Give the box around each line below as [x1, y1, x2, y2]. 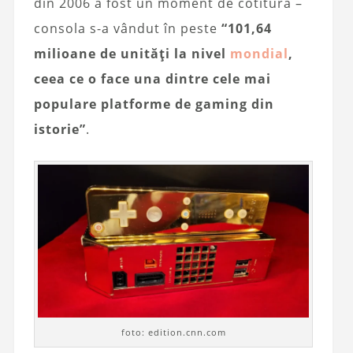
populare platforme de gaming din [33, 95, 274, 113]
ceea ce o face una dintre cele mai [33, 70, 271, 88]
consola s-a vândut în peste [33, 20, 221, 38]
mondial [229, 45, 288, 63]
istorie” [33, 121, 86, 139]
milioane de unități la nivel [33, 45, 230, 63]
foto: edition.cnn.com [121, 326, 226, 338]
